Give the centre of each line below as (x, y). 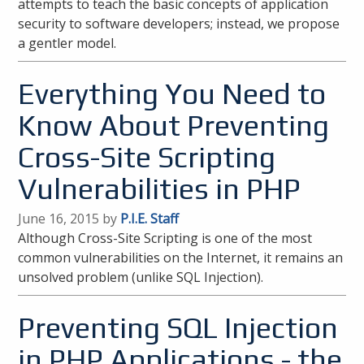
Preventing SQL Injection (178, 327)
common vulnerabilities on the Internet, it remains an (181, 258)
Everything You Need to (172, 93)
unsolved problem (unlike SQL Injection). (141, 277)
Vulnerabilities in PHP (160, 188)
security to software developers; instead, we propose (179, 24)
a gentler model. (67, 43)
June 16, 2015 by (69, 219)
